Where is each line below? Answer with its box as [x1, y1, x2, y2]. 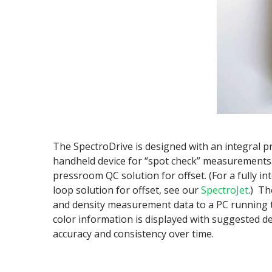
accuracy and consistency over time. [53, 227, 214, 240]
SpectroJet [201, 183, 248, 197]
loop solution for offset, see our [53, 183, 201, 197]
